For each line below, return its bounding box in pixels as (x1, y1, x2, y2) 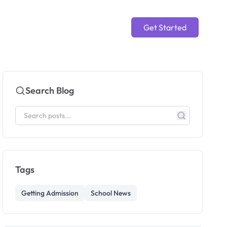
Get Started (143, 22, 186, 32)
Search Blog (25, 85, 74, 96)
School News (91, 188, 131, 198)
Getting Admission (21, 188, 79, 198)
